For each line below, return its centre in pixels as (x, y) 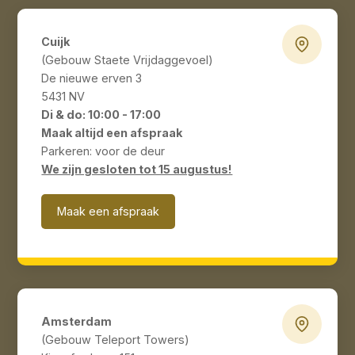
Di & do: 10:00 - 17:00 (101, 115)
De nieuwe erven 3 (92, 78)
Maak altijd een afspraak (112, 133)
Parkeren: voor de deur (103, 151)
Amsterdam (77, 322)
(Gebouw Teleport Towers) (116, 340)
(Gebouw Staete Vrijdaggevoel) (128, 60)
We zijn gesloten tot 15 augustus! (137, 170)
